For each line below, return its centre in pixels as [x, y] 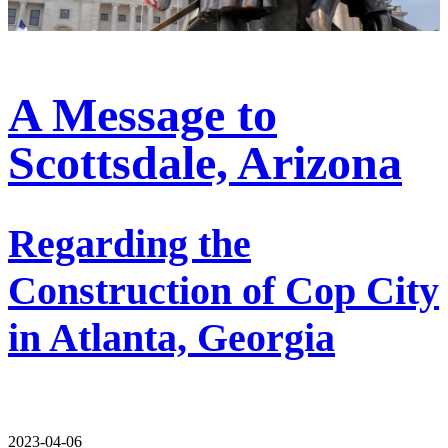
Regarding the [129, 243]
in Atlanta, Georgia [171, 337]
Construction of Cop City [223, 290]
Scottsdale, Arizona [205, 162]
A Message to [142, 114]
